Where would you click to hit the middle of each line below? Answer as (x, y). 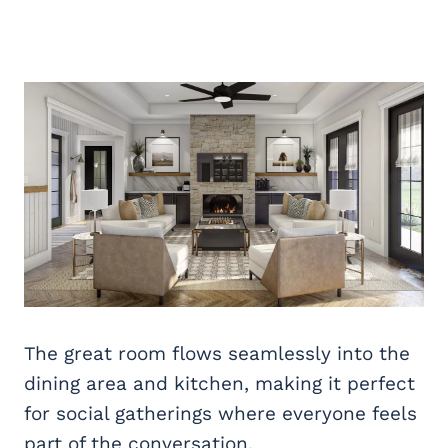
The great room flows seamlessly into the (217, 353)
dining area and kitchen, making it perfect (219, 383)
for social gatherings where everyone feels (220, 413)
